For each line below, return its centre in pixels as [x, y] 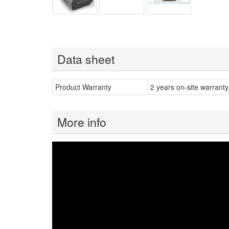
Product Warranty [83, 87]
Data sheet [86, 59]
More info [82, 122]
